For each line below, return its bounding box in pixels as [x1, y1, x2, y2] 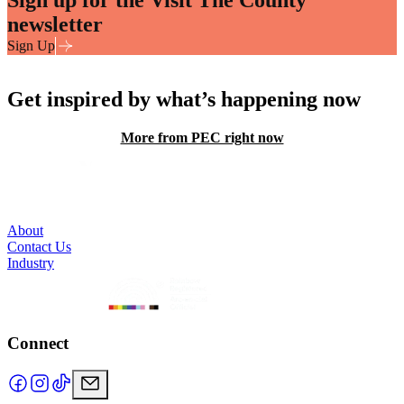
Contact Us [7, 238, 71, 254]
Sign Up [7, 37, 55, 53]
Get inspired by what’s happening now [7, 87, 361, 111]
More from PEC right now [120, 129, 284, 145]
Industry [7, 254, 54, 271]
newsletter [7, 12, 103, 36]
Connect [7, 333, 69, 353]
